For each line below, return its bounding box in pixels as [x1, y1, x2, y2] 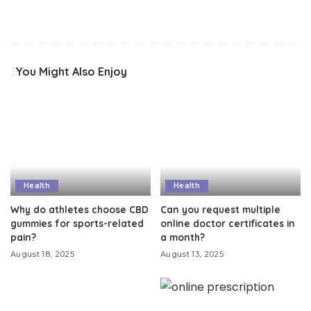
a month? [160, 231, 205, 244]
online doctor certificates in [160, 217, 295, 230]
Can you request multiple [160, 203, 280, 216]
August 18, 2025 [10, 249, 75, 260]
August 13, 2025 [160, 249, 224, 260]
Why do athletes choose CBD [10, 203, 149, 216]
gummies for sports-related [10, 217, 144, 230]
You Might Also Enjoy [15, 64, 127, 78]
